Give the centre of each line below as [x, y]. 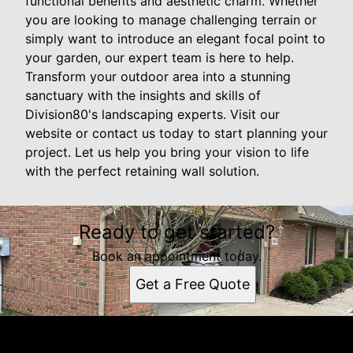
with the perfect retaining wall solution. [142, 171]
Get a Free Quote [192, 284]
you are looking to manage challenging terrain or [171, 20]
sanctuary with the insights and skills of [143, 96]
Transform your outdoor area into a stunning [158, 77]
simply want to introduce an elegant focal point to [175, 39]
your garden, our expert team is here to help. [160, 58]
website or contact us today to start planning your [176, 134]
